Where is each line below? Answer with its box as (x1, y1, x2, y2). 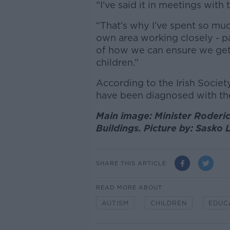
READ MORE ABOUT (95, 184, 162, 191)
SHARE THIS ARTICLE (95, 159, 166, 167)
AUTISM (101, 199, 129, 207)
